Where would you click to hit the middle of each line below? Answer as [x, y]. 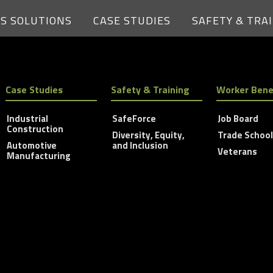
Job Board [238, 119]
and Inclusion [140, 146]
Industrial [27, 119]
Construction [35, 129]
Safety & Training [150, 90]
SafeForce [134, 119]
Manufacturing [38, 156]
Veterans [237, 152]
